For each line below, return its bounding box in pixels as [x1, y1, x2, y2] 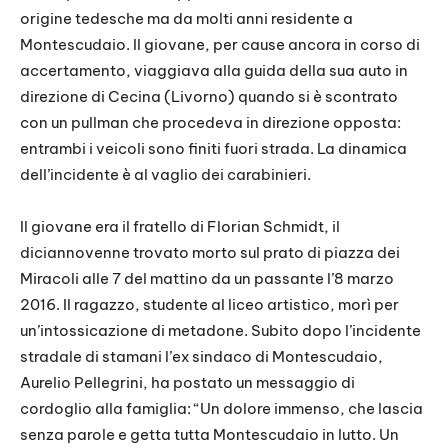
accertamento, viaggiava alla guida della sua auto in [20, 61, 408, 81]
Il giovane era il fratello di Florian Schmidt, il [20, 217, 340, 237]
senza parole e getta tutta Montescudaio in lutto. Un [20, 425, 399, 445]
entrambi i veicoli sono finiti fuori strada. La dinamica [20, 139, 407, 159]
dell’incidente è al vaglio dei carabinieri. [20, 165, 311, 185]
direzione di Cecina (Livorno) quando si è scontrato [20, 87, 398, 107]
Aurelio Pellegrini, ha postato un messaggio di [20, 373, 355, 393]
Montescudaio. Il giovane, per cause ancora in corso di [20, 35, 420, 55]
